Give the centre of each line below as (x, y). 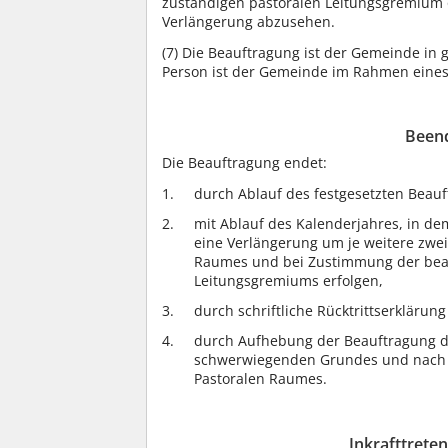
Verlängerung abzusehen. (248, 22)
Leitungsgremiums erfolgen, (288, 280)
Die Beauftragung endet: (244, 163)
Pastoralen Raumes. (260, 379)
